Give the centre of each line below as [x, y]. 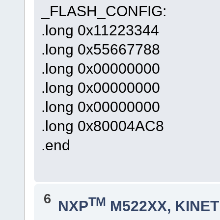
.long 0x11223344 [100, 30]
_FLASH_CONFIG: [104, 11]
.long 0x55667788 [100, 49]
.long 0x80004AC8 [102, 125]
